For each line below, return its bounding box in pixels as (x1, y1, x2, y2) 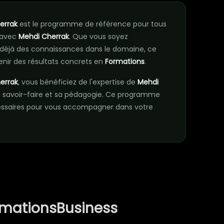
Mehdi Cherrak (18, 31, 69, 41)
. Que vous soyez (69, 31, 128, 41)
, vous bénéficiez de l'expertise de (18, 77, 137, 87)
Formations (105, 56, 144, 66)
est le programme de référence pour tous (17, 19, 166, 29)
